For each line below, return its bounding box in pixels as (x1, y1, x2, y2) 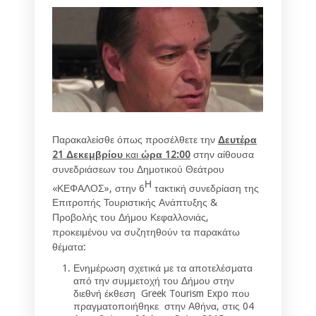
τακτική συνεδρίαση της (152, 182, 259, 194)
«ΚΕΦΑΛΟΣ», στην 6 (52, 182, 145, 194)
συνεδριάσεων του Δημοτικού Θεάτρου (52, 163, 224, 175)
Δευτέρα (218, 133, 257, 145)
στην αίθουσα (190, 148, 254, 160)
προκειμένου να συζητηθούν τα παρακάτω (52, 226, 240, 238)
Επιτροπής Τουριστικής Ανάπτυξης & (52, 197, 217, 209)
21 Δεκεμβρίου (52, 148, 123, 160)
